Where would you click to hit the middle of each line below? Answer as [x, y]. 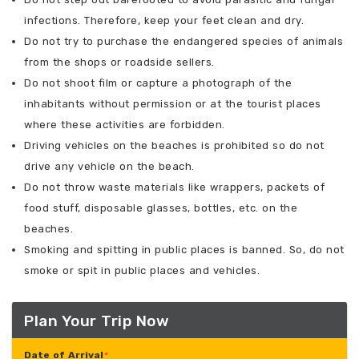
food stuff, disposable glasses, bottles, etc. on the [161, 208]
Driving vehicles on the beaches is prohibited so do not [174, 146]
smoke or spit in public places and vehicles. [142, 271]
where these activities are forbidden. [125, 125]
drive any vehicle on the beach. [109, 167]
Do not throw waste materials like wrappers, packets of [174, 188]
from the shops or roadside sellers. [119, 63]
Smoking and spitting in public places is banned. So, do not [184, 250]
